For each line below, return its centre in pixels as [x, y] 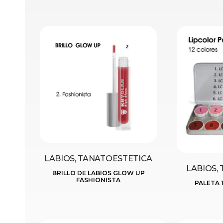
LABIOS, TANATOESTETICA [98, 159]
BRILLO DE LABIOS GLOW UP [98, 173]
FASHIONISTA [98, 180]
